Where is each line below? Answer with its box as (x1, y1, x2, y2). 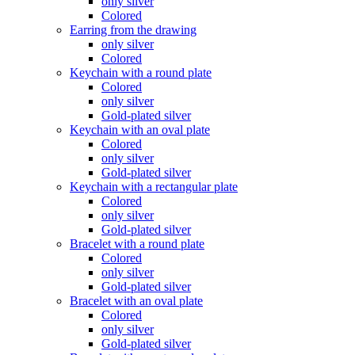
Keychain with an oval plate (70, 123, 210, 136)
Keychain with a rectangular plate (70, 180, 238, 193)
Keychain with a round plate (70, 66, 212, 79)
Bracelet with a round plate (70, 237, 204, 250)
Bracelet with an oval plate (70, 294, 203, 307)
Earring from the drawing (70, 23, 197, 36)
